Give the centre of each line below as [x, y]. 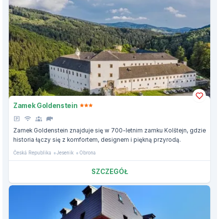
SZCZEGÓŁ [109, 172]
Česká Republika [32, 153]
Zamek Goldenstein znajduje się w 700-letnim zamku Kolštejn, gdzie [109, 131]
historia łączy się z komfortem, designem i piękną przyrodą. [97, 140]
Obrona [88, 153]
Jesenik [65, 153]
